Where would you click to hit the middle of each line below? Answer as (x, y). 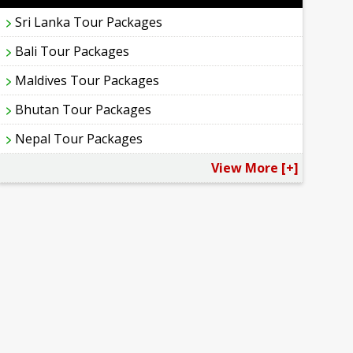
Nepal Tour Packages (79, 139)
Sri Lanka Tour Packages (89, 22)
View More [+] (255, 168)
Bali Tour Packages (72, 52)
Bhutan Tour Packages (84, 110)
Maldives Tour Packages (87, 81)
